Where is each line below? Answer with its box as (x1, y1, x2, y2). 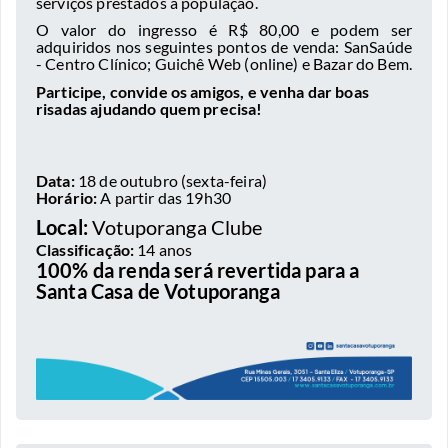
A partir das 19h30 (97, 187, 232, 207)
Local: (36, 214, 88, 239)
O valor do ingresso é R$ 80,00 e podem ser (36, 20, 412, 40)
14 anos (137, 239, 193, 259)
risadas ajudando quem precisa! (36, 98, 263, 118)
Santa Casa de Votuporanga (36, 278, 280, 303)
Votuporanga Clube (87, 214, 263, 239)
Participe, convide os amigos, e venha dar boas (36, 81, 369, 101)
